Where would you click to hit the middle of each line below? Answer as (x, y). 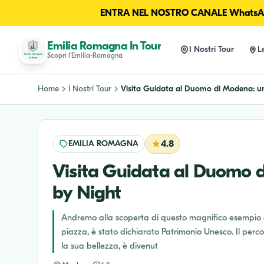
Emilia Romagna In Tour (104, 45)
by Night (87, 192)
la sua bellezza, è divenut (110, 246)
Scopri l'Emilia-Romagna (85, 55)
